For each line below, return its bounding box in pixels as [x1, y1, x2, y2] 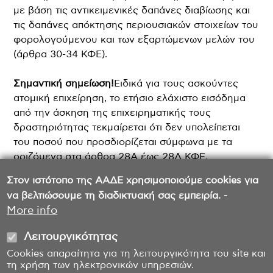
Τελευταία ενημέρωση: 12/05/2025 [93, 191, 260, 202]
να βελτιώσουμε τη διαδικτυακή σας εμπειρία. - [7, 191, 228, 200]
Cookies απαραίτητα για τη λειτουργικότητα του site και [7, 249, 266, 258]
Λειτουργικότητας [23, 232, 118, 243]
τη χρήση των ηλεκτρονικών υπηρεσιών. [7, 260, 194, 270]
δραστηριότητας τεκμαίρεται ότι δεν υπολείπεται [13, 122, 241, 132]
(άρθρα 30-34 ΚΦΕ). [13, 49, 108, 59]
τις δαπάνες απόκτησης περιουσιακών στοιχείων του [13, 19, 259, 30]
